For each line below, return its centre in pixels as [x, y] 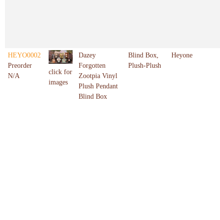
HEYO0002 [24, 55]
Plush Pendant [98, 86]
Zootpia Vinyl [98, 76]
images [58, 82]
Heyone [182, 55]
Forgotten [92, 66]
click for [60, 72]
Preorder [20, 66]
